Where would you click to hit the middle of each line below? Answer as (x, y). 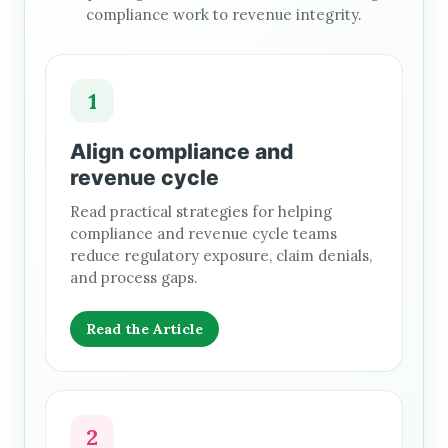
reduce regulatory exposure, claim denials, (221, 256)
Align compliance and (181, 152)
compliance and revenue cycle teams (203, 234)
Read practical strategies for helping (201, 212)
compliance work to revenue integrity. (224, 15)
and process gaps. (134, 278)
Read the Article (144, 329)
